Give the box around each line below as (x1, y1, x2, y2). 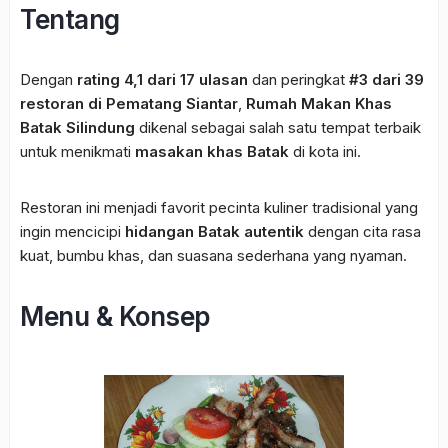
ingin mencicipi (20, 221, 125, 241)
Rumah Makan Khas (246, 93, 392, 113)
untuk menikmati (20, 141, 135, 161)
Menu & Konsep (20, 300, 210, 332)
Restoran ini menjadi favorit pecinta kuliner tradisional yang (20, 197, 418, 217)
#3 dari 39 (349, 69, 424, 89)
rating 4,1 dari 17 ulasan (77, 69, 248, 89)
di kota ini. (289, 141, 361, 161)
